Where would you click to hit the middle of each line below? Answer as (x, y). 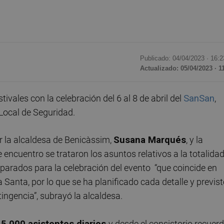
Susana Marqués (150, 140)
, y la (194, 140)
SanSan (199, 98)
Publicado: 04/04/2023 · (175, 58)
